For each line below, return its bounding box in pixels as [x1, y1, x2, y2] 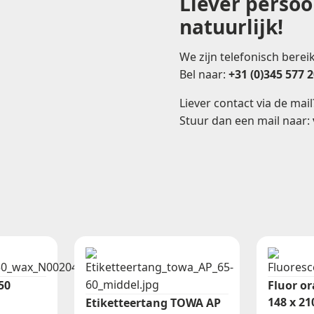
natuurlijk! [179, 13, 283, 40]
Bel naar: [179, 66, 228, 82]
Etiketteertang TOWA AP [85, 295, 221, 311]
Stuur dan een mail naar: [179, 112, 313, 128]
